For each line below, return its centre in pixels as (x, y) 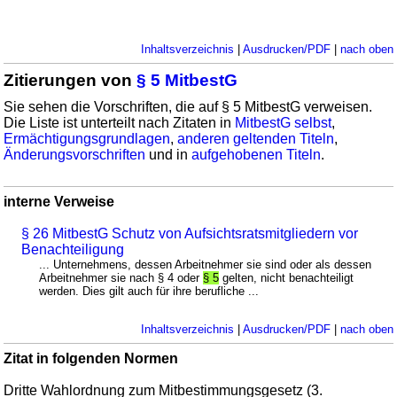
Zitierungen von (70, 81)
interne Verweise (59, 202)
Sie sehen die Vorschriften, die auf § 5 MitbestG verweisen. (188, 107)
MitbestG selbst (284, 123)
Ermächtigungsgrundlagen (87, 139)
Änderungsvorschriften (75, 155)
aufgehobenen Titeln (257, 155)
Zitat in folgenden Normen (91, 359)
